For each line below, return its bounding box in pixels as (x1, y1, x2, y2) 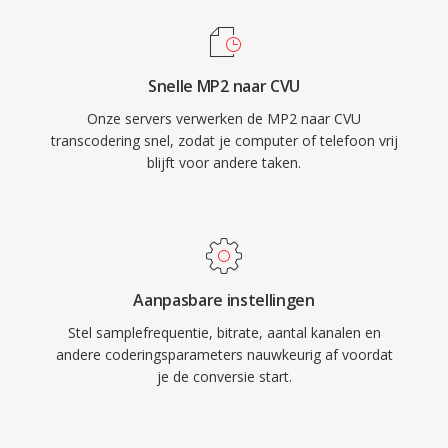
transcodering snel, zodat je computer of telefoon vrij (50, 131, 398, 150)
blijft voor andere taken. (147, 153, 301, 172)
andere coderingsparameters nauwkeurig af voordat (55, 345, 393, 364)
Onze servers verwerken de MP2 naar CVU (87, 109, 361, 128)
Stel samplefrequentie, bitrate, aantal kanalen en (67, 323, 381, 342)
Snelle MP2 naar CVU (148, 75, 300, 97)
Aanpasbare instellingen (133, 289, 315, 311)
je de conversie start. (156, 367, 292, 386)
